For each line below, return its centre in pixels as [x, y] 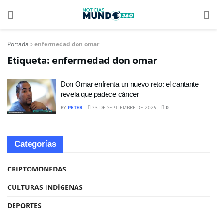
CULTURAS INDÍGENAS [45, 187]
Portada [18, 44]
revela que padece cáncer [100, 94]
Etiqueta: [30, 60]
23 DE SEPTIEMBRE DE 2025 [124, 107]
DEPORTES [24, 205]
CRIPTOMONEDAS [37, 169]
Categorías [35, 144]
